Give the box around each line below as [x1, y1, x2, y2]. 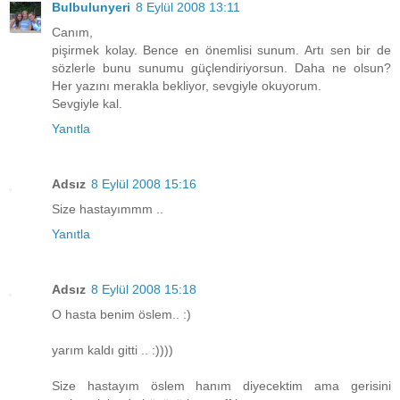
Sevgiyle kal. [52, 96, 122, 112]
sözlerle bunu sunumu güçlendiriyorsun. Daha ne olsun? [52, 61, 391, 76]
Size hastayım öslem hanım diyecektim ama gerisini [52, 379, 391, 394]
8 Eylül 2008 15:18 [91, 282, 196, 297]
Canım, [52, 25, 93, 40]
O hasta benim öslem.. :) [52, 307, 191, 322]
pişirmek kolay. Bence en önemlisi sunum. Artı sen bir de [52, 43, 391, 58]
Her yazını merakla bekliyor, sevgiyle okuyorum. [52, 79, 321, 94]
